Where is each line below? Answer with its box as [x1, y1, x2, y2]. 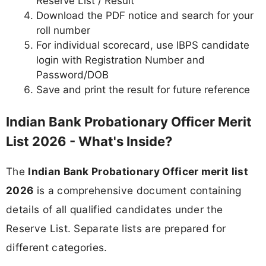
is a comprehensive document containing [33, 183, 242, 197]
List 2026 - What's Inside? [6, 134, 172, 150]
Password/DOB [36, 68, 109, 81]
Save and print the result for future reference [36, 83, 250, 96]
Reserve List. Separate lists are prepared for [6, 221, 226, 235]
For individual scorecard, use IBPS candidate [36, 39, 249, 51]
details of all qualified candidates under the [6, 202, 223, 216]
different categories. [6, 240, 107, 254]
